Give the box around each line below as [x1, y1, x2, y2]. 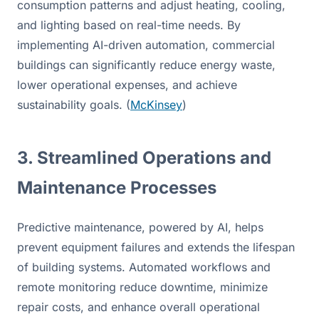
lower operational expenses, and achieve [17, 77, 237, 92]
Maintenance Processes [17, 177, 216, 198]
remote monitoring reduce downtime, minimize [17, 279, 268, 294]
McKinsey [130, 97, 182, 112]
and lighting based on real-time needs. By [17, 17, 241, 32]
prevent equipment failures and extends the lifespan [17, 239, 295, 254]
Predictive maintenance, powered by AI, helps [17, 219, 263, 234]
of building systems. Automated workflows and [17, 259, 271, 274]
